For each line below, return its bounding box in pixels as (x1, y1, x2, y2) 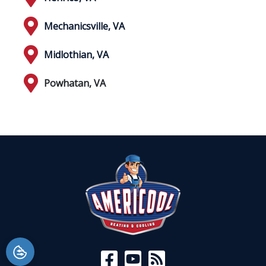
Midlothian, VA (44, 47, 109, 61)
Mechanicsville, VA (44, 19, 125, 33)
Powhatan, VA (44, 76, 106, 90)
